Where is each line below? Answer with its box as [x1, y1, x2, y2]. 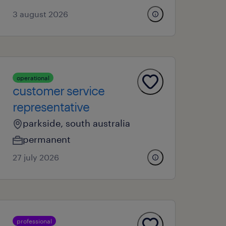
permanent [23, 134, 71, 145]
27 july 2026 [13, 152, 60, 162]
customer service [13, 83, 105, 98]
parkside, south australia [23, 118, 131, 129]
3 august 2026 [13, 9, 69, 19]
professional [17, 217, 52, 224]
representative [13, 99, 90, 114]
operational [17, 74, 50, 81]
